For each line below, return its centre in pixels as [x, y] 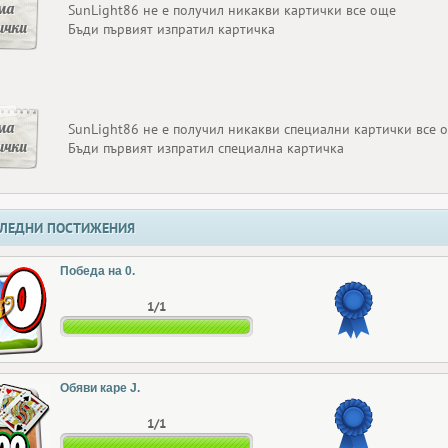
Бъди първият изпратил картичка [171, 29]
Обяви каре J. [100, 388]
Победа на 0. [97, 271]
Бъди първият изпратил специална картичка [206, 148]
